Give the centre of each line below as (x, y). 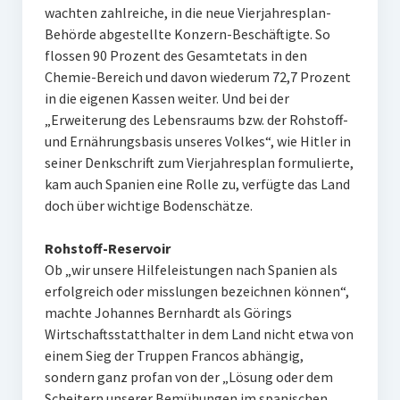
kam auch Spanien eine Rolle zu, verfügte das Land (197, 184)
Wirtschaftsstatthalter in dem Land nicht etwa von (199, 334)
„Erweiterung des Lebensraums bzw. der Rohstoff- (196, 120)
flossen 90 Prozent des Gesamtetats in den (175, 55)
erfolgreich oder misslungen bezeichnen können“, (196, 291)
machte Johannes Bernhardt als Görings (168, 312)
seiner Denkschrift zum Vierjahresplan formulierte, (199, 162)
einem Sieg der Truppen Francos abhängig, (174, 355)
